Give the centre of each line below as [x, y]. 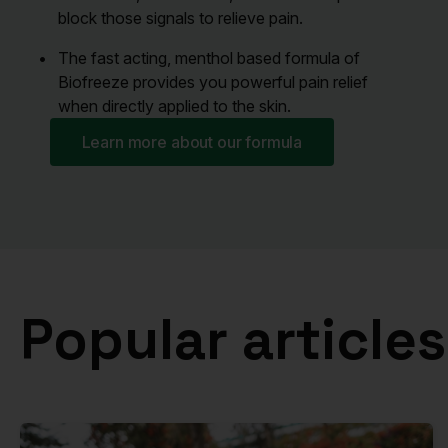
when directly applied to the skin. [174, 106]
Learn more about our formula [192, 142]
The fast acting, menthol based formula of [208, 58]
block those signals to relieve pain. [180, 18]
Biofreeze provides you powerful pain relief [212, 82]
